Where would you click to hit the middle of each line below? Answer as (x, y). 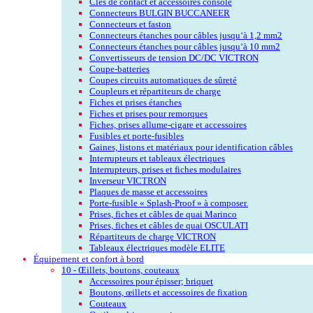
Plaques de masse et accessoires (148, 191)
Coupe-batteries (119, 68)
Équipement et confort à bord (89, 259)
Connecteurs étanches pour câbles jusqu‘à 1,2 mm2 (186, 35)
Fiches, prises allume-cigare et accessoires (168, 124)
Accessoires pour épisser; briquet (151, 281)
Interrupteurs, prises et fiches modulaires (165, 169)
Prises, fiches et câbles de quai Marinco (163, 214)
